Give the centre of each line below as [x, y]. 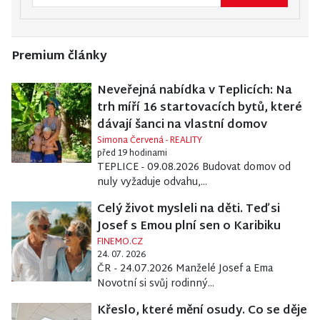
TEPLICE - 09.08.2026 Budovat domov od [194, 168]
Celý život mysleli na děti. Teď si [188, 210]
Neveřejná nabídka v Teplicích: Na [194, 91]
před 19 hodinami [132, 154]
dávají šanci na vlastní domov [182, 126]
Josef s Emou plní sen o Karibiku [189, 227]
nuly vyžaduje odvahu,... [152, 183]
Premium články [59, 57]
